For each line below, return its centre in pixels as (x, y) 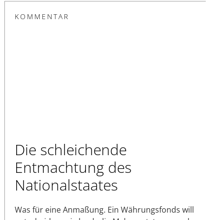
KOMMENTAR (42, 16)
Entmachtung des (73, 167)
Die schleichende (71, 150)
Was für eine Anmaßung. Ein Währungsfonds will (104, 210)
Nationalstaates (66, 185)
